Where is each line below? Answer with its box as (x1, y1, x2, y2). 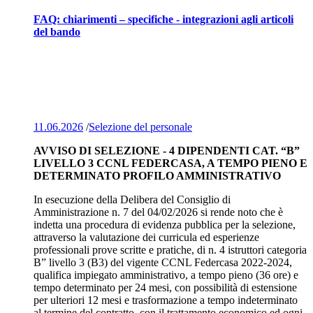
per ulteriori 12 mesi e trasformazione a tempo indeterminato (34, 293, 298, 306)
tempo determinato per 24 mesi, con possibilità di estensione (34, 281, 297, 293)
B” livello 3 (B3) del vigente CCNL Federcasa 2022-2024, (34, 256, 292, 268)
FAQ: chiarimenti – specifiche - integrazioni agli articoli (34, 13, 293, 25)
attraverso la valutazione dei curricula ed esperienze (34, 231, 259, 243)
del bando (34, 25, 80, 38)
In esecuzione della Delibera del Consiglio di (34, 193, 231, 205)
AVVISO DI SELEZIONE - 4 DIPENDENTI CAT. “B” (34, 144, 300, 156)
